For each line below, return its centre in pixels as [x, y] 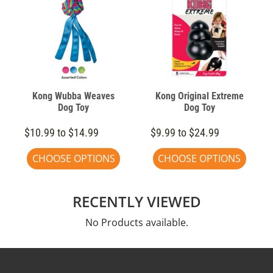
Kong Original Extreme [199, 96]
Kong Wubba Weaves [74, 96]
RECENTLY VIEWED [136, 201]
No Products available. [136, 222]
